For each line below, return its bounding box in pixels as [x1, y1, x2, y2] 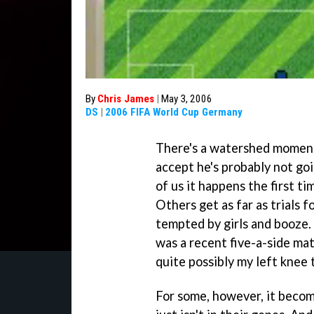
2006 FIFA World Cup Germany [105, 106, 243, 118]
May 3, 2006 [161, 93, 212, 105]
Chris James [97, 93, 154, 105]
